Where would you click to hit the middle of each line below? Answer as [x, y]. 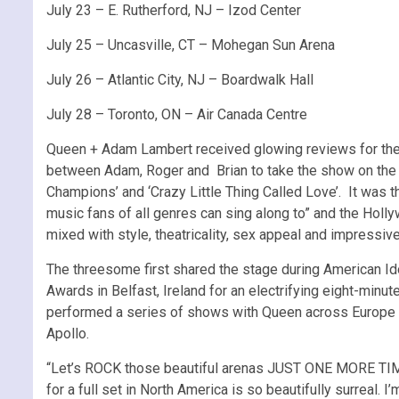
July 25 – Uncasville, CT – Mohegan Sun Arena [191, 45]
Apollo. [68, 333]
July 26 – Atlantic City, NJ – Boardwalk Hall [180, 79]
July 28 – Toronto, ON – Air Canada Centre [177, 114]
